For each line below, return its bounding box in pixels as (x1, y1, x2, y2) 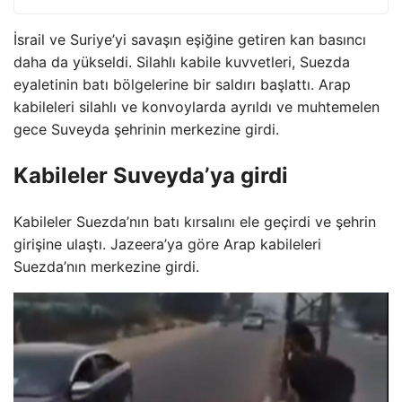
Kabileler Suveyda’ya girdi (13, 162, 288, 188)
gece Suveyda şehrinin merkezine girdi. (13, 120, 279, 138)
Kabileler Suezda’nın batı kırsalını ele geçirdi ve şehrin (13, 212, 376, 231)
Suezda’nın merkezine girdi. (13, 257, 199, 275)
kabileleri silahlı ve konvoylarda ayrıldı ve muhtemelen (13, 98, 380, 116)
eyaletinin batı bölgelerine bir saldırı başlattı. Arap (13, 75, 351, 93)
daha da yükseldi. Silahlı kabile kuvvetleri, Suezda (13, 53, 350, 71)
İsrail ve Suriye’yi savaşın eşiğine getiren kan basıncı (13, 31, 366, 48)
